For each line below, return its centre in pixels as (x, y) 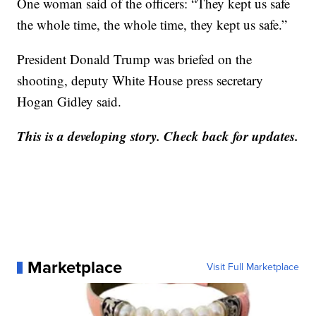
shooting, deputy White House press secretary (140, 80)
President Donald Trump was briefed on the (135, 59)
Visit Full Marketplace (253, 267)
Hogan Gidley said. (69, 102)
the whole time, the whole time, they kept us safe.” (152, 25)
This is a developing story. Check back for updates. (158, 136)
